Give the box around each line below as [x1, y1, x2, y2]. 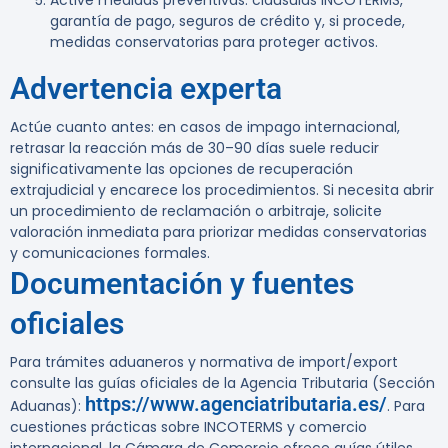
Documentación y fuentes [10, 266, 354, 302]
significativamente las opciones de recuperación [10, 159, 353, 180]
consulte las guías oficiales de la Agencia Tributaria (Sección [10, 373, 435, 394]
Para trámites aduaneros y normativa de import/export [10, 352, 398, 373]
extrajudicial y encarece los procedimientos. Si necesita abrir [10, 180, 434, 201]
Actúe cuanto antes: [10, 117, 154, 138]
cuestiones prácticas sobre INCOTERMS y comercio [10, 417, 367, 438]
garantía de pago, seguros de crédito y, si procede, [50, 11, 405, 32]
